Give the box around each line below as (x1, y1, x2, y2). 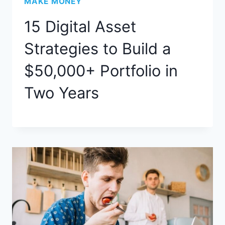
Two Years (24, 83, 99, 102)
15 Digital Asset (24, 17, 136, 36)
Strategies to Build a (24, 39, 171, 58)
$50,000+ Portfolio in (24, 61, 178, 80)
